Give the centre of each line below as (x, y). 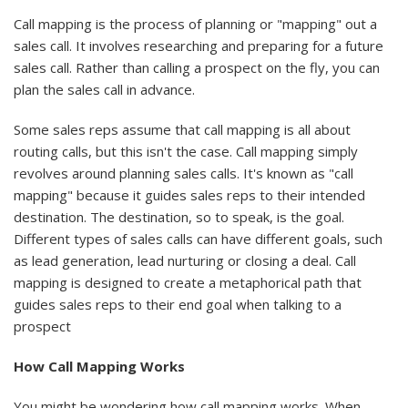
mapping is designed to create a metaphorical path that (188, 283)
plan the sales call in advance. (104, 90)
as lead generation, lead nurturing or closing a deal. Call (185, 261)
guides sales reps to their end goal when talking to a (178, 305)
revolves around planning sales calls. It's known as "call (184, 173)
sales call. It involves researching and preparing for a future (199, 46)
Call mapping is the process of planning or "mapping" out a (195, 24)
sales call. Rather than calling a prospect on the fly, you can (197, 68)
